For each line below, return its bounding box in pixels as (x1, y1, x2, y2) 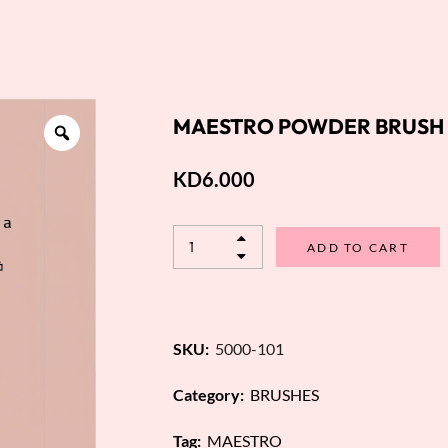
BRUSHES (249, 385, 319, 405)
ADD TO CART (306, 239, 409, 255)
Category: (172, 385, 244, 405)
